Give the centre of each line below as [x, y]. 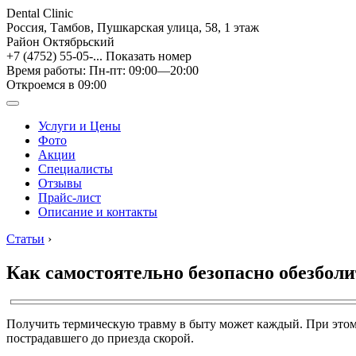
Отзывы [60, 183]
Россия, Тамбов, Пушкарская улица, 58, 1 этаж [133, 27]
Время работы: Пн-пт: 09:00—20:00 [103, 70]
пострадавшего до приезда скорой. [100, 338]
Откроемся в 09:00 [56, 85]
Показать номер [149, 56]
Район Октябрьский [60, 42]
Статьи [25, 239]
